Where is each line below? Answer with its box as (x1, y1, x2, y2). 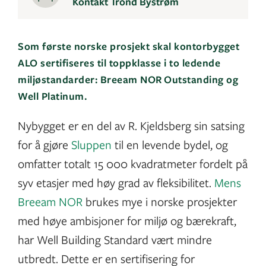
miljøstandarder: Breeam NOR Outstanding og (18, 72, 238, 86)
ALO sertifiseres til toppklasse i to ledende (18, 55, 220, 69)
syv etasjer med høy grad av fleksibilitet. (18, 174, 214, 191)
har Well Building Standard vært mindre (18, 231, 212, 248)
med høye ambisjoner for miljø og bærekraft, (18, 212, 236, 229)
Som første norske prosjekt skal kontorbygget (18, 39, 239, 53)
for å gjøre (18, 136, 71, 153)
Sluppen (71, 136, 112, 153)
